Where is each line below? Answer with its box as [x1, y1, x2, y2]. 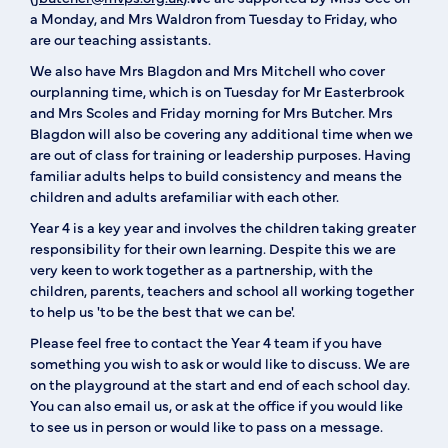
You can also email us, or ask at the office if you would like [30, 395, 403, 415]
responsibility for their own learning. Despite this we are [30, 238, 396, 258]
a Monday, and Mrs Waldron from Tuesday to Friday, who [30, 8, 397, 28]
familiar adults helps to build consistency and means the [30, 165, 402, 185]
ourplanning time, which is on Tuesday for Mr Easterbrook [30, 81, 404, 101]
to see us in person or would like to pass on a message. [30, 416, 383, 436]
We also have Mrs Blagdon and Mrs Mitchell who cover [30, 60, 385, 80]
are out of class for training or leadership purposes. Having [30, 144, 411, 164]
